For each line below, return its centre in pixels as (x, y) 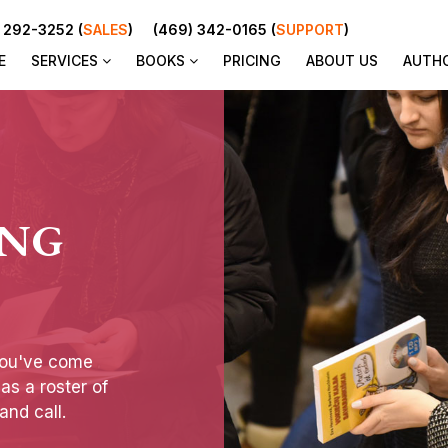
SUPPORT (310, 30)
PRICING (252, 61)
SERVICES (66, 61)
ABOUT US (342, 61)
